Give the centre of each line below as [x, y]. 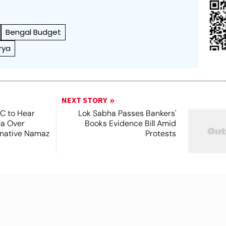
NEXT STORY [84, 100]
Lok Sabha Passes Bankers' [127, 113]
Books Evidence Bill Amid [130, 123]
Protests [160, 133]
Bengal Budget [34, 32]
